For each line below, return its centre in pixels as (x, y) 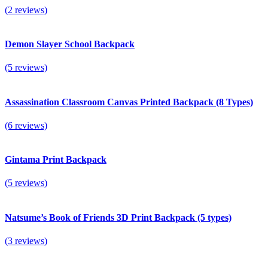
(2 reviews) (26, 10)
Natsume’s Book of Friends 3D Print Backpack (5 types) (118, 217)
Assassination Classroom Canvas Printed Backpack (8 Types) (129, 102)
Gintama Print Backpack (56, 160)
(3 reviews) (26, 240)
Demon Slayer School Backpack (70, 44)
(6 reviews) (26, 125)
